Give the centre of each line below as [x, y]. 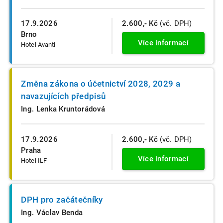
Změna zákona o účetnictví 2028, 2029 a [101, 83]
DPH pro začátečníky [62, 199]
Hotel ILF [34, 161]
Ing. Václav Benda [52, 212]
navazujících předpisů [63, 96]
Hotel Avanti [38, 45]
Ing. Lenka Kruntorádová [63, 109]
